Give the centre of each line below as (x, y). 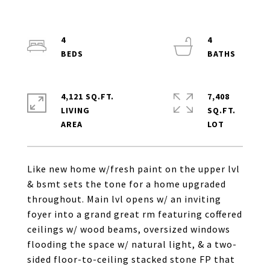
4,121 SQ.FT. (87, 96)
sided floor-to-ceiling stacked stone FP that (131, 259)
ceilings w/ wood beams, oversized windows (129, 229)
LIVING (75, 110)
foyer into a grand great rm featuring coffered (135, 214)
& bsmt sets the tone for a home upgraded (127, 184)
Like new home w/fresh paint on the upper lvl (133, 169)
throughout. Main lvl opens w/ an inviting (124, 199)
